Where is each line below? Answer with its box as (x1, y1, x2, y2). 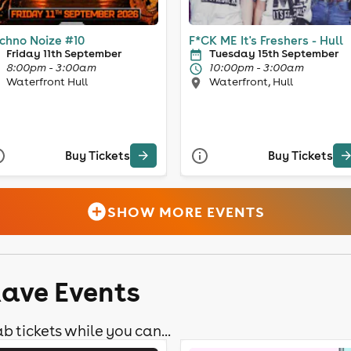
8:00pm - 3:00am (5, 60, 96, 74)
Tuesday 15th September (209, 45, 338, 60)
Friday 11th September (5, 45, 121, 60)
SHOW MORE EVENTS (107, 202, 266, 221)
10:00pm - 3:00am (209, 60, 304, 74)
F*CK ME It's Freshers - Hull (189, 32, 343, 48)
